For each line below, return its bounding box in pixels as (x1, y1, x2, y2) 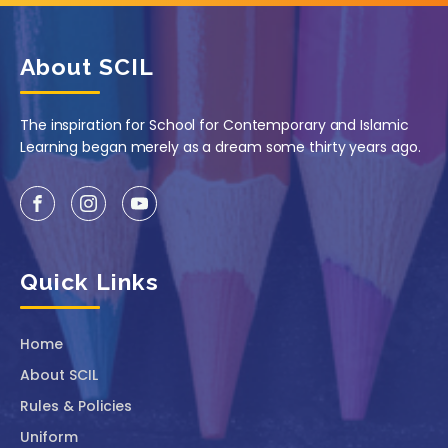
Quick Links (20, 268, 159, 296)
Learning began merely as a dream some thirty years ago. (20, 137, 421, 158)
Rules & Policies (20, 396, 132, 417)
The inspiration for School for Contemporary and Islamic (20, 115, 409, 136)
